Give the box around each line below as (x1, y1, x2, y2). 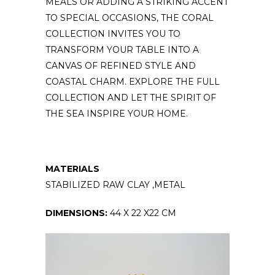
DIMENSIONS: (45, 207, 110, 219)
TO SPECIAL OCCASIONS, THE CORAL (45, 12, 214, 23)
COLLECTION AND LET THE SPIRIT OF (45, 91, 216, 103)
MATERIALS (45, 163, 99, 174)
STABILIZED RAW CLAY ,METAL (45, 179, 185, 190)
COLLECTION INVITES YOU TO (45, 28, 180, 39)
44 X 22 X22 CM (110, 207, 176, 219)
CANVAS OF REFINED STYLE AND (45, 60, 196, 71)
